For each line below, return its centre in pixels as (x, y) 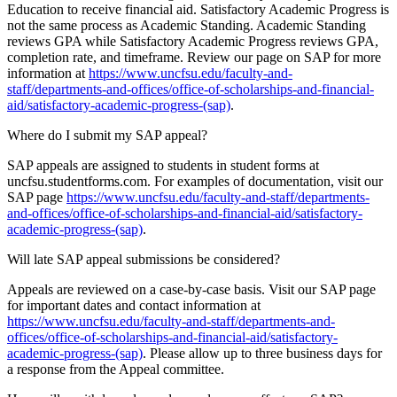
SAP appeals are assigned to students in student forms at (163, 166)
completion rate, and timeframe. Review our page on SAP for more (194, 58)
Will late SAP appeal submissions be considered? (144, 260)
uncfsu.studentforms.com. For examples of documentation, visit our (195, 182)
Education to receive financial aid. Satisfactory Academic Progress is (198, 10)
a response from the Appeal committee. (116, 370)
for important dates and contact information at (134, 306)
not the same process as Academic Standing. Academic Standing (187, 26)
